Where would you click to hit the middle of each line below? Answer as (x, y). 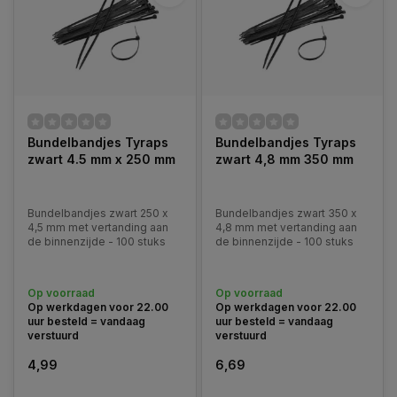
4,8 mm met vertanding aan (286, 227)
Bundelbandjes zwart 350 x (285, 213)
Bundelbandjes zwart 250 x (97, 213)
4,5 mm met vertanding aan (98, 227)
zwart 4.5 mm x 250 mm (101, 159)
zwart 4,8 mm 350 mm (284, 159)
